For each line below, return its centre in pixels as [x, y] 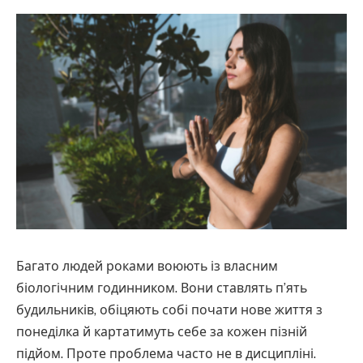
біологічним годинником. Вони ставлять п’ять [162, 288]
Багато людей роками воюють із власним [147, 267]
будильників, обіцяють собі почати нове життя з [169, 310]
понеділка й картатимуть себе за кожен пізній [162, 332]
